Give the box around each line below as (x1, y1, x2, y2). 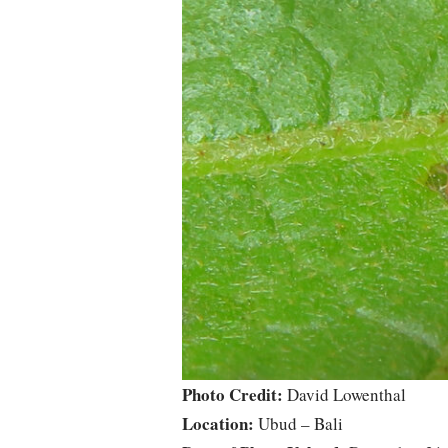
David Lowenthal (283, 383, 406, 407)
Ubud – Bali (254, 412, 343, 436)
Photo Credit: (182, 382, 283, 408)
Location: (182, 411, 254, 437)
